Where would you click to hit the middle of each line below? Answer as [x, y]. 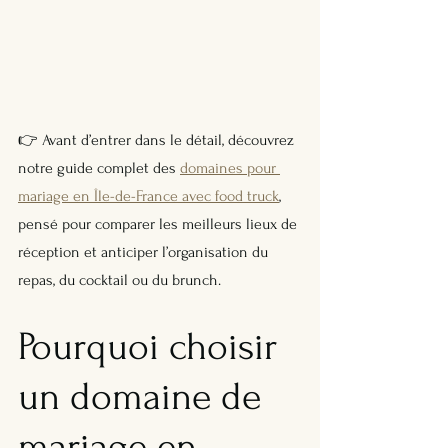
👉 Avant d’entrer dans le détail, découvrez [158, 140]
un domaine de [144, 397]
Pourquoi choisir [152, 347]
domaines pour [230, 168]
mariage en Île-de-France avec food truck [148, 196]
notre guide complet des [99, 168]
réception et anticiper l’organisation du [145, 252]
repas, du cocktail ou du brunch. [119, 280]
